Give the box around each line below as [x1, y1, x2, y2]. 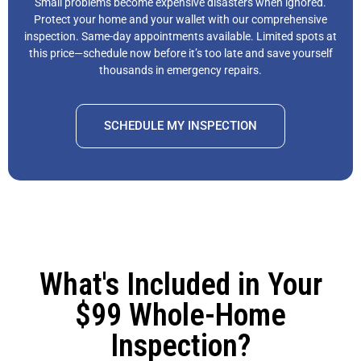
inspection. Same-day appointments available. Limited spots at [24, 30, 337, 44]
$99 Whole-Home [75, 297, 286, 334]
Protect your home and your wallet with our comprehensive [34, 13, 327, 27]
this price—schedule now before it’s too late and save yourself [28, 47, 333, 60]
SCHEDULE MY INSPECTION [104, 118, 257, 134]
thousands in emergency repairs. [99, 64, 262, 77]
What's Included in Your [39, 267, 322, 303]
